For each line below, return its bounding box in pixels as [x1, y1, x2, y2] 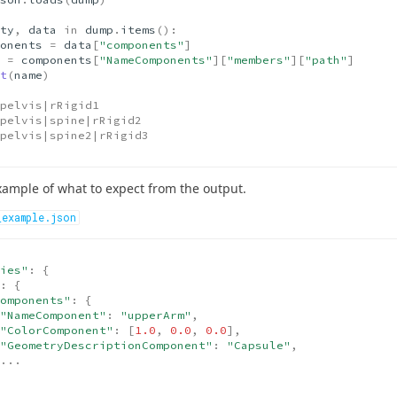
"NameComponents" [98, 52, 213, 66]
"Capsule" [226, 339, 291, 353]
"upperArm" [120, 308, 191, 323]
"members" [226, 52, 291, 66]
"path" [304, 52, 347, 66]
